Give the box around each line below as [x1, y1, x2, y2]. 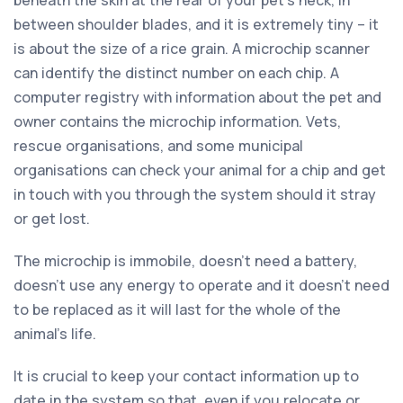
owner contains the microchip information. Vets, [13, 111, 341, 131]
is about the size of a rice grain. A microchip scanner [13, 38, 370, 58]
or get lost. [13, 208, 90, 228]
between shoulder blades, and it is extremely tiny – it [13, 13, 379, 34]
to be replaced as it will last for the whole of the [13, 299, 341, 319]
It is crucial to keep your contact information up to [13, 365, 359, 386]
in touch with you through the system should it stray [13, 184, 376, 204]
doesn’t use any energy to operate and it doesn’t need [13, 274, 390, 295]
